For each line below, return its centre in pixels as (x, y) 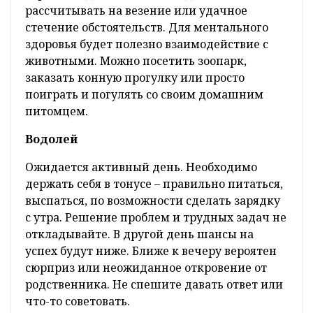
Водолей (51, 139)
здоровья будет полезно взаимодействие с (147, 44)
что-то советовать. (78, 301)
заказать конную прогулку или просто (135, 78)
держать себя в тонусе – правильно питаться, (154, 184)
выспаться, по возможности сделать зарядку (153, 201)
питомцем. (57, 111)
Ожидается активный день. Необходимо (141, 167)
